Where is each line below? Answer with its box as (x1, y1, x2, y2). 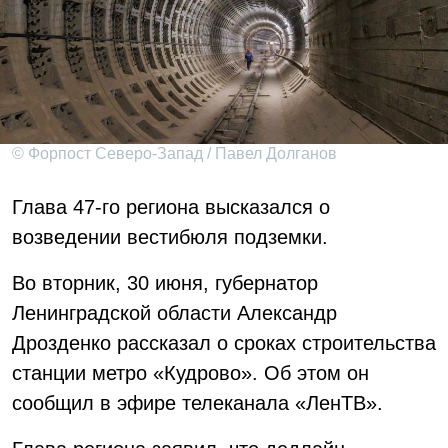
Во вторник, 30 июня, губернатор (12, 272, 318, 294)
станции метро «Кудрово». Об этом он (12, 362, 369, 384)
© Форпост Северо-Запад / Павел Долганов (12, 145, 337, 162)
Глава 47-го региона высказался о (12, 196, 330, 218)
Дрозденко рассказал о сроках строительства (12, 332, 436, 354)
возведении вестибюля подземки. (12, 226, 328, 248)
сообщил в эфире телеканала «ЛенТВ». (12, 392, 383, 414)
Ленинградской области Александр (12, 302, 337, 324)
